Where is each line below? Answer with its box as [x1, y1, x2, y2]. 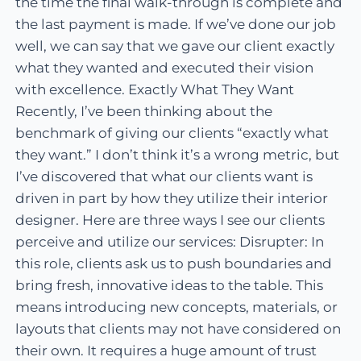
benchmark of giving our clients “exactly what [15, 125, 330, 142]
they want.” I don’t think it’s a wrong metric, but [15, 147, 340, 164]
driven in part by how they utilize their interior [15, 190, 329, 207]
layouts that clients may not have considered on [15, 321, 342, 338]
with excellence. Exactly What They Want [15, 81, 295, 98]
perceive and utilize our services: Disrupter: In [15, 234, 325, 251]
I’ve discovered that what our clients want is [15, 168, 313, 185]
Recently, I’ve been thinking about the [15, 103, 273, 120]
